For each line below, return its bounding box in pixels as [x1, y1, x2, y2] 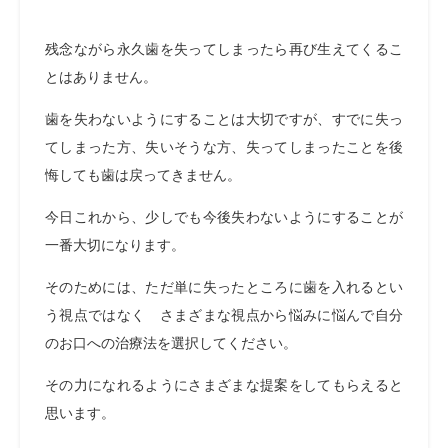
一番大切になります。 [45, 237, 185, 253]
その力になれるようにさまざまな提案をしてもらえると [45, 377, 403, 393]
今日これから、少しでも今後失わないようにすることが [45, 209, 403, 225]
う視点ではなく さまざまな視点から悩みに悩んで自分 [45, 307, 403, 323]
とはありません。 [45, 69, 157, 85]
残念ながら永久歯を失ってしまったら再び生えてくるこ [45, 41, 403, 57]
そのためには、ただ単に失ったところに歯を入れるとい [45, 279, 403, 295]
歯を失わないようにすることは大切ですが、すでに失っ [45, 111, 403, 127]
